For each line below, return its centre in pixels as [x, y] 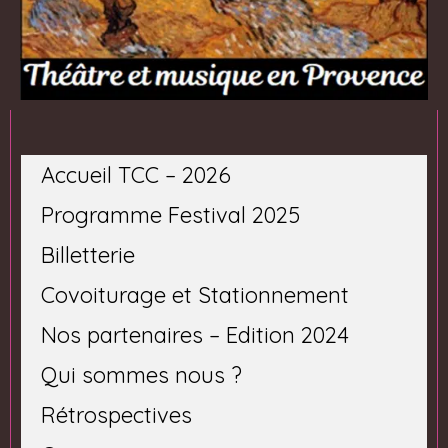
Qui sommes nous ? [141, 374]
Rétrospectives [116, 414]
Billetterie [88, 254]
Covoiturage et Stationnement [195, 294]
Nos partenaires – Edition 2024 [195, 334]
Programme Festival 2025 [170, 214]
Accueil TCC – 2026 [136, 174]
